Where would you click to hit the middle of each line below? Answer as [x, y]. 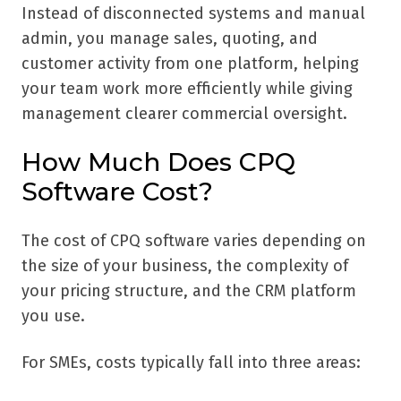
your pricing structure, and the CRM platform [189, 291]
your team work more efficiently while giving [187, 89]
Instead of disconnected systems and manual [193, 14]
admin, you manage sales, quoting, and [170, 39]
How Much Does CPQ [158, 162]
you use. [53, 316]
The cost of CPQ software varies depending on [194, 241]
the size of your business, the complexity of [185, 266]
